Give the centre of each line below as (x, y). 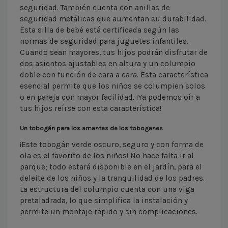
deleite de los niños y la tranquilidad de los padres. (112, 178)
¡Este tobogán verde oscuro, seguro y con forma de (112, 145)
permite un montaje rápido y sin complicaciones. (109, 212)
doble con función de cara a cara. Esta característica (114, 75)
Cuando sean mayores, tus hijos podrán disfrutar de (114, 53)
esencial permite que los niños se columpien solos (112, 86)
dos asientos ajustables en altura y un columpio (108, 64)
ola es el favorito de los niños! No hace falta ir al (107, 156)
